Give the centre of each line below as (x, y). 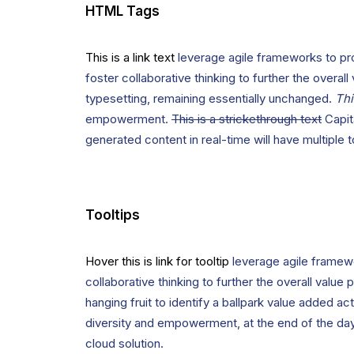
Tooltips (113, 215)
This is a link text (130, 57)
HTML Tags (122, 11)
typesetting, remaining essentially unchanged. (210, 98)
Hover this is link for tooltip (157, 261)
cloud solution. (124, 343)
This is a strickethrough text (247, 119)
